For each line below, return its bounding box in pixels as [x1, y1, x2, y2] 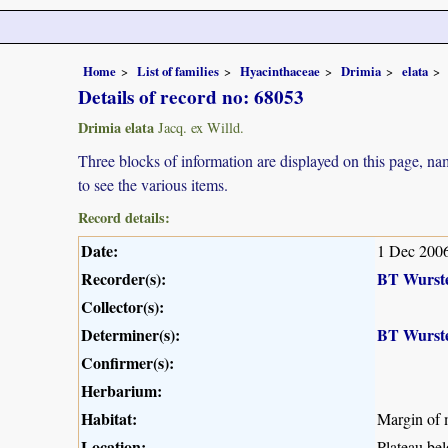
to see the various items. [78, 173, 228, 195]
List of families [137, 61, 219, 80]
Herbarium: [81, 378, 162, 402]
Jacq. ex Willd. [154, 117, 244, 137]
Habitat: [81, 406, 137, 430]
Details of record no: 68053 [78, 82, 304, 111]
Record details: [78, 206, 170, 228]
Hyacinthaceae [240, 61, 320, 80]
